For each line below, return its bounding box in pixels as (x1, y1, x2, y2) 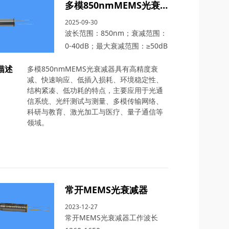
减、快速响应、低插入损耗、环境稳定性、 (27, 74, 163, 84)
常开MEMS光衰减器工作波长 (64, 213, 158, 223)
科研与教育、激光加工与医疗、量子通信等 (27, 106, 163, 117)
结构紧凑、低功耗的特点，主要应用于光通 (27, 85, 163, 95)
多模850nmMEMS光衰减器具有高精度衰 (27, 63, 158, 74)
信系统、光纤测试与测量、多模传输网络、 (27, 96, 163, 106)
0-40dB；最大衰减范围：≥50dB (64, 40, 168, 51)
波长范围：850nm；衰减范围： (64, 28, 167, 38)
